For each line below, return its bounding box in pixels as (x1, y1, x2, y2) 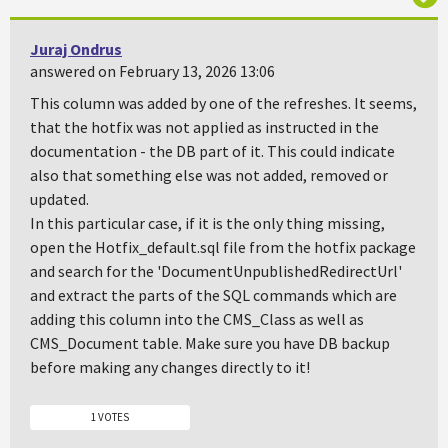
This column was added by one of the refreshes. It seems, (30, 93, 417, 113)
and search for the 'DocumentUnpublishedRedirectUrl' (30, 261, 402, 281)
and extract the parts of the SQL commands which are (30, 285, 397, 305)
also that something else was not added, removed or (30, 165, 388, 185)
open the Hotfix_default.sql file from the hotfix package (30, 237, 416, 257)
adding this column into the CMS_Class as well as (30, 309, 364, 329)
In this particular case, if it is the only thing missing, (30, 213, 385, 233)
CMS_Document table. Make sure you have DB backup (30, 333, 390, 353)
